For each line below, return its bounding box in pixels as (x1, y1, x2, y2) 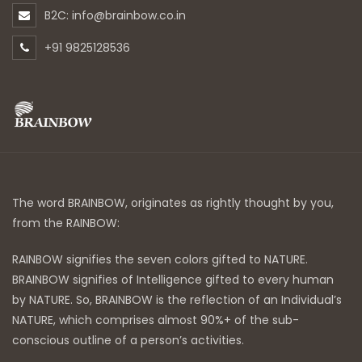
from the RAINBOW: (12, 214, 120, 231)
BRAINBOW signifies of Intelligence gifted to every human (12, 271, 334, 288)
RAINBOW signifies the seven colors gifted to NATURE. (12, 250, 308, 267)
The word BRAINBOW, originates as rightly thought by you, (12, 194, 334, 211)
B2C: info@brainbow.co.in (44, 7, 186, 24)
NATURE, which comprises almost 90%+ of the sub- (12, 311, 299, 328)
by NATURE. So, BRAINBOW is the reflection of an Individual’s (12, 291, 342, 308)
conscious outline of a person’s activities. (12, 331, 244, 348)
